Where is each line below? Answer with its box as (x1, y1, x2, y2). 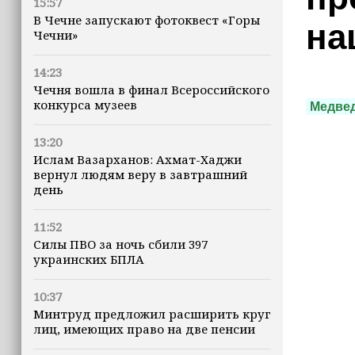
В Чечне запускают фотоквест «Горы (33, 12, 260, 28)
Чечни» (33, 27, 78, 43)
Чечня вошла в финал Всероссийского (33, 82, 269, 97)
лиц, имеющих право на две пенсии (33, 321, 255, 337)
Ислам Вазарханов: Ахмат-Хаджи (33, 151, 242, 167)
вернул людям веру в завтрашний (33, 166, 247, 182)
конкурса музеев (33, 97, 137, 113)
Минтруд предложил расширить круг (33, 306, 271, 322)
